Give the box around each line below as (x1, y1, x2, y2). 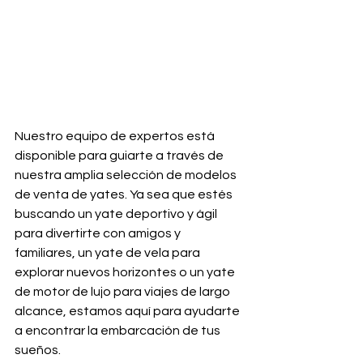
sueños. (15, 344, 61, 357)
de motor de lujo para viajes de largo (15, 285, 233, 299)
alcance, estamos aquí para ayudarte (15, 305, 242, 318)
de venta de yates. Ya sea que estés (15, 188, 235, 202)
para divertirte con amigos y (15, 227, 183, 241)
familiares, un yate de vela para (15, 246, 203, 260)
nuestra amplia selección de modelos (15, 169, 239, 182)
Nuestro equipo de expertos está (15, 130, 217, 143)
